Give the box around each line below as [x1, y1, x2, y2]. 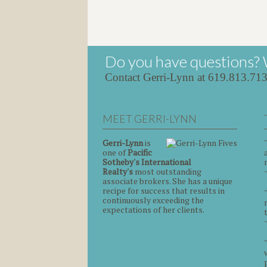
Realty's [103, 165, 133, 177]
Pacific [128, 146, 152, 158]
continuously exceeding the [103, 194, 204, 206]
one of [103, 146, 128, 158]
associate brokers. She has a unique [103, 175, 232, 187]
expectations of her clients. [103, 203, 204, 215]
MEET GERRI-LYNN [103, 111, 197, 125]
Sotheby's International [103, 156, 191, 167]
